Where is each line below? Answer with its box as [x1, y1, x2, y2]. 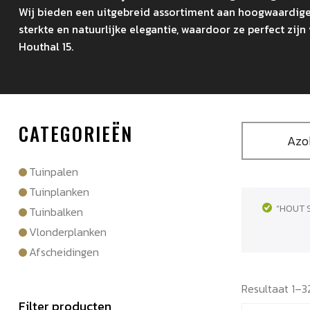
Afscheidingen [28, 243, 99, 260]
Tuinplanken [28, 183, 89, 200]
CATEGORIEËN [18, 119, 133, 147]
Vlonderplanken [28, 223, 107, 240]
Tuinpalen [28, 163, 78, 180]
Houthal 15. [18, 38, 73, 55]
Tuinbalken [28, 203, 83, 220]
